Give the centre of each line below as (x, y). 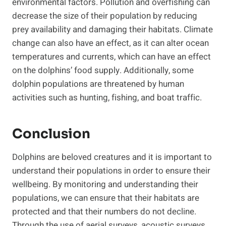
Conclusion (51, 134)
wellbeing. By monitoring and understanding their (105, 185)
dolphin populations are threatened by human (98, 84)
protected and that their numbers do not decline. (104, 212)
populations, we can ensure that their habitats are (106, 198)
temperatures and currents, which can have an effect (111, 57)
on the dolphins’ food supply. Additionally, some (103, 71)
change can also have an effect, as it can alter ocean (110, 43)
